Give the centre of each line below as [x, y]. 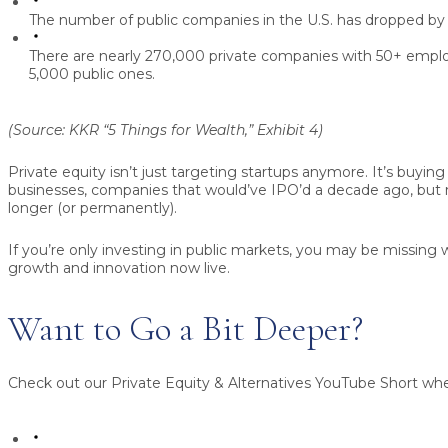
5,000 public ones [90, 74]
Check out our [59, 382]
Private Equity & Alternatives [211, 382]
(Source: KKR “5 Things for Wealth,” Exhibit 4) [165, 130]
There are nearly [87, 56]
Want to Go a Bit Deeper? [185, 328]
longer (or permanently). [92, 208]
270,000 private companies [241, 56]
